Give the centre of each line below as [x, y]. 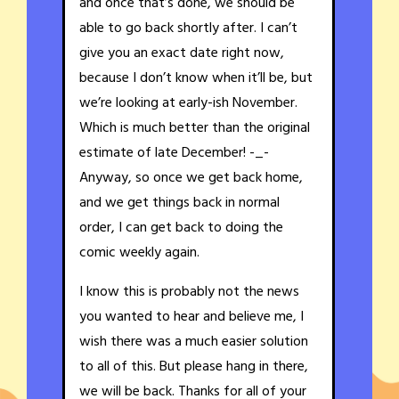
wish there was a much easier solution [194, 342]
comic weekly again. [139, 253]
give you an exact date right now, [182, 54]
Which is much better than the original [195, 129]
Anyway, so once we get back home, [191, 179]
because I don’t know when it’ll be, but [196, 79]
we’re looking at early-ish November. [188, 104]
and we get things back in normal [179, 204]
